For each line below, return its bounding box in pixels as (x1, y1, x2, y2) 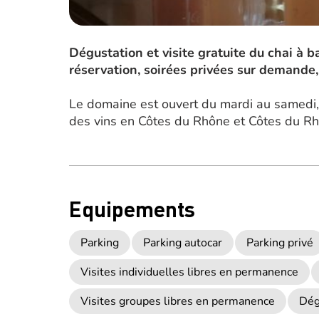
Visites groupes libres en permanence (80, 293, 275, 309)
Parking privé (246, 235, 313, 251)
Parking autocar (143, 235, 222, 251)
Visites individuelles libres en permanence (80, 264, 298, 280)
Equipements (69, 195, 195, 222)
